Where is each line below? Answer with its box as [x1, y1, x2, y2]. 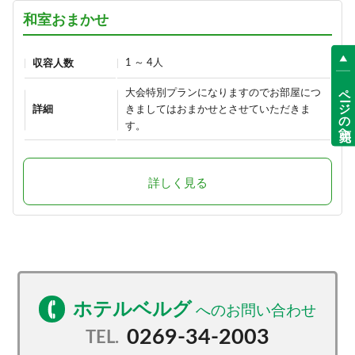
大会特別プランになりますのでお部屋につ [124, 87, 321, 99]
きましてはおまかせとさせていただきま [124, 104, 311, 116]
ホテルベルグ [72, 300, 192, 320]
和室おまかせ [22, 13, 109, 28]
